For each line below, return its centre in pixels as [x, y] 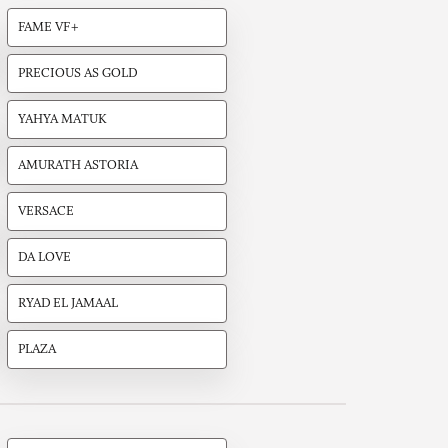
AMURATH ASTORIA [77, 166]
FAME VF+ [48, 28]
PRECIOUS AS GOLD [77, 74]
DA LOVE [44, 258]
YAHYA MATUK [61, 120]
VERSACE [45, 212]
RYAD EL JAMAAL [67, 304]
